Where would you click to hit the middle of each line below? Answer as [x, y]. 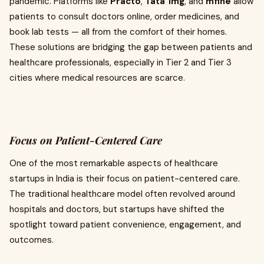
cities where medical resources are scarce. [97, 78]
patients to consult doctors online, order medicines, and [124, 16]
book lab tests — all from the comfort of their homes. [118, 32]
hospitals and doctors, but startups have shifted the [117, 209]
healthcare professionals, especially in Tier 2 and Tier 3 [121, 62]
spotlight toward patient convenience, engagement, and [125, 225]
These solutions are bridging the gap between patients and [131, 47]
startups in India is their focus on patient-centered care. [125, 179]
